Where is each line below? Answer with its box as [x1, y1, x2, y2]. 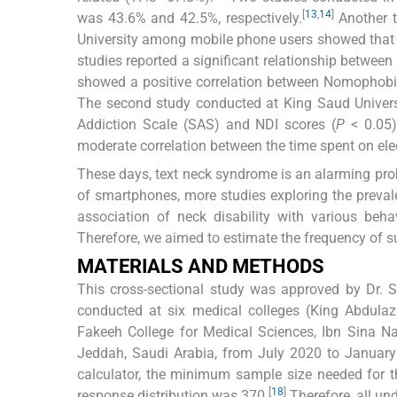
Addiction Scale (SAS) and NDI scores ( [77, 115, 337, 133]
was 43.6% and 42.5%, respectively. [77, 9, 302, 27]
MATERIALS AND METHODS [77, 254, 324, 277]
